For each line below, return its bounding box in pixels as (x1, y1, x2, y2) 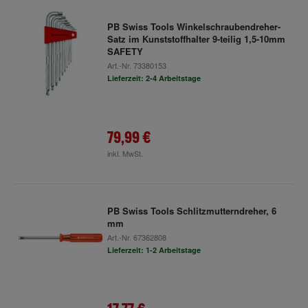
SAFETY (107, 45, 143, 58)
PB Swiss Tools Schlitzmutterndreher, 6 (107, 204, 276, 217)
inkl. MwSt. (107, 148, 143, 159)
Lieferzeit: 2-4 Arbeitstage (107, 73, 201, 83)
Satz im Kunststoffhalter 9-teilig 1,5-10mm (107, 32, 285, 45)
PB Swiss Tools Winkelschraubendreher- (107, 20, 280, 33)
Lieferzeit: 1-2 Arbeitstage (107, 245, 201, 255)
